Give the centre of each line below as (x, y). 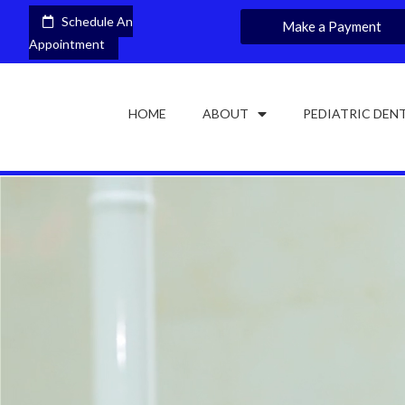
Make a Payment (331, 26)
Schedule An (93, 21)
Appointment (67, 44)
